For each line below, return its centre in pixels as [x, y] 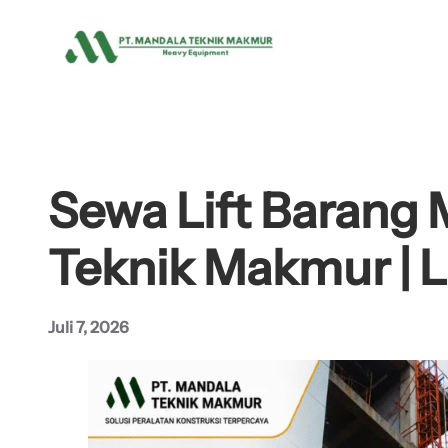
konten [39, 82]
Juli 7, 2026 [88, 327]
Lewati [37, 22]
